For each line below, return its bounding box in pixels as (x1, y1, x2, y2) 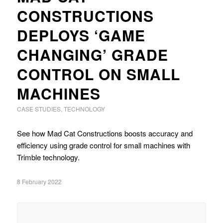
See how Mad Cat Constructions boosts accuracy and (16, 128, 193, 139)
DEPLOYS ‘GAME (16, 24, 145, 46)
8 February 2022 (16, 177, 62, 186)
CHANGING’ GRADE (16, 44, 168, 66)
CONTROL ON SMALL (16, 63, 180, 85)
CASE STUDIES (16, 105, 61, 113)
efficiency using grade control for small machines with (16, 140, 190, 151)
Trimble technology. (16, 152, 80, 163)
